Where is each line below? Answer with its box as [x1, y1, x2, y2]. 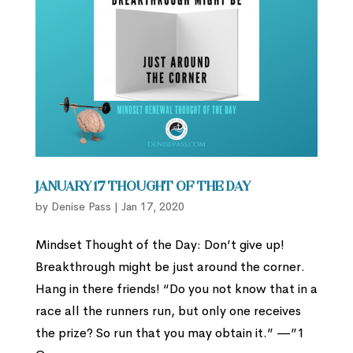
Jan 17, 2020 [121, 199, 184, 214]
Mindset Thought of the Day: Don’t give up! [35, 236, 284, 254]
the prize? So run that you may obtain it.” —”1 [35, 325, 304, 342]
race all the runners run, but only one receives [35, 303, 301, 320]
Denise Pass [50, 199, 111, 214]
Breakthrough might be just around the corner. [35, 258, 305, 276]
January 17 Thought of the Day [35, 181, 251, 195]
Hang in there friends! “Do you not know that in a [35, 281, 318, 298]
